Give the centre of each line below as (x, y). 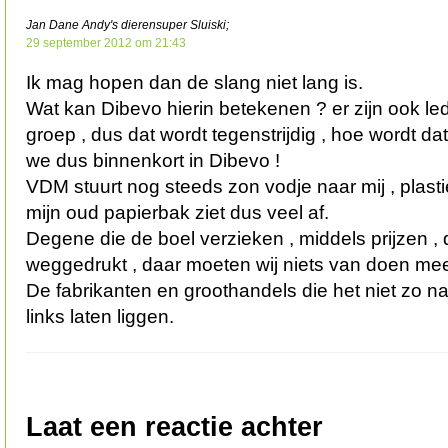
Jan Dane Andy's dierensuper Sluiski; (127, 24)
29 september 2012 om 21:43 (106, 42)
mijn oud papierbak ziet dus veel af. (177, 212)
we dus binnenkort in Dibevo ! (153, 160)
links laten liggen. (100, 316)
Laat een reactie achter (174, 426)
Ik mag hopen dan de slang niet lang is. (194, 82)
